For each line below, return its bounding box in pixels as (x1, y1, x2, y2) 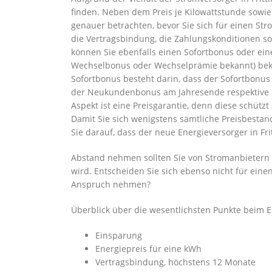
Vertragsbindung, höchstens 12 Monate (95, 256, 256, 268)
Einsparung (95, 229, 142, 241)
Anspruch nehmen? (71, 178, 151, 190)
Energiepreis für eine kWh (95, 243, 202, 254)
